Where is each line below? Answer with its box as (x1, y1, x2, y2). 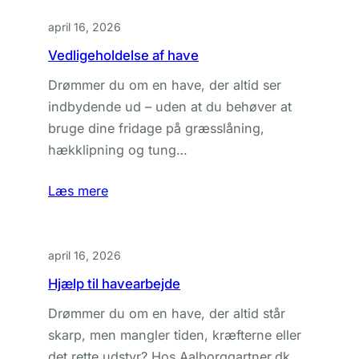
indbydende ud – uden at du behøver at (48, 99, 292, 115)
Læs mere (48, 183, 108, 199)
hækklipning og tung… (48, 142, 188, 158)
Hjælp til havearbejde (48, 276, 180, 292)
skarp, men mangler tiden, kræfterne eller (48, 327, 301, 343)
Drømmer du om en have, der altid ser (48, 77, 281, 93)
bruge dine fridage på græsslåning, (48, 120, 264, 136)
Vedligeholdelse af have (48, 47, 199, 63)
